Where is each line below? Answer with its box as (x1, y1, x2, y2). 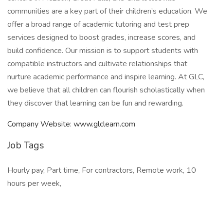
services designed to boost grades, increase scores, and (7, 32, 196, 43)
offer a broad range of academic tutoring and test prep (7, 19, 189, 30)
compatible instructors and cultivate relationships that (7, 58, 187, 69)
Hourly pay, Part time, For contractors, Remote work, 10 (7, 165, 196, 176)
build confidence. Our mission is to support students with (7, 45, 198, 56)
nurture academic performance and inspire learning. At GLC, (7, 72, 204, 82)
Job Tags (7, 139, 44, 152)
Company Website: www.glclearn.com (7, 119, 135, 129)
